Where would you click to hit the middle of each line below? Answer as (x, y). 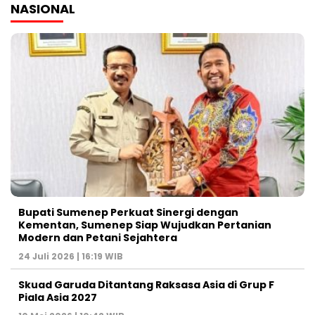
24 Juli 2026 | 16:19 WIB (71, 256)
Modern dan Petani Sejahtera (98, 237)
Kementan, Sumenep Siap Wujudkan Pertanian (145, 225)
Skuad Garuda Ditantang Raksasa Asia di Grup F (146, 284)
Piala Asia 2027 (58, 297)
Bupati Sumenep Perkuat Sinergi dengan (128, 212)
